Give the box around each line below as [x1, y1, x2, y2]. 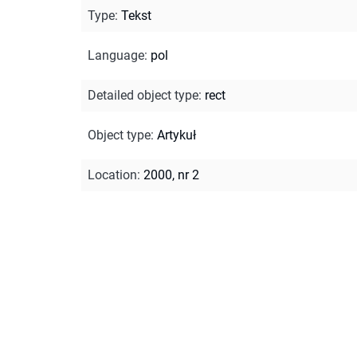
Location [88, 167, 137, 182]
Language [88, 47, 144, 63]
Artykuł [157, 127, 196, 143]
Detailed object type [88, 87, 198, 103]
